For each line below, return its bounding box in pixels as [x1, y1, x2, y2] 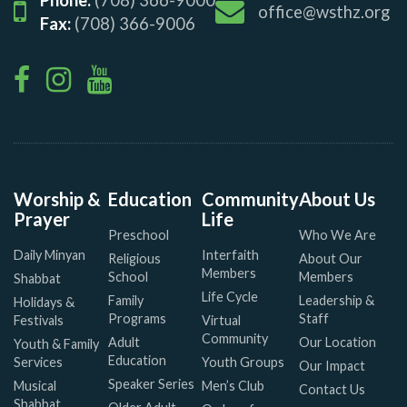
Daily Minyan [14, 246, 85, 263]
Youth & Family [14, 335, 99, 352]
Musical [14, 377, 56, 393]
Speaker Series [107, 375, 194, 392]
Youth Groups [202, 353, 285, 370]
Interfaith [202, 246, 260, 263]
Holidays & [14, 293, 74, 310]
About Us [299, 187, 376, 210]
